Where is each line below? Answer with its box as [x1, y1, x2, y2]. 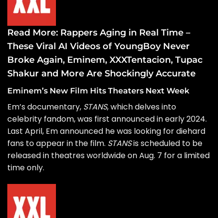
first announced [94, 113, 155, 125]
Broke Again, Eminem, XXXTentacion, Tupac [7, 54, 202, 66]
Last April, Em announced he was [7, 126, 134, 137]
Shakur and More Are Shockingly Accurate [7, 68, 196, 79]
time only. [7, 162, 44, 174]
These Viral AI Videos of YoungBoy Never [7, 41, 190, 52]
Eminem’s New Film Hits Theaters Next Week [7, 86, 189, 96]
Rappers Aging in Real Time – [60, 27, 190, 38]
